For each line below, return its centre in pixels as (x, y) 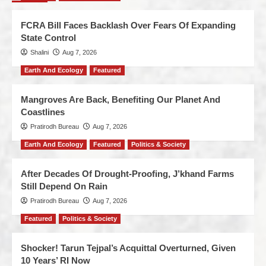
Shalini (39, 52)
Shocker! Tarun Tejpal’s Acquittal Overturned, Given (128, 248)
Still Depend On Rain (64, 186)
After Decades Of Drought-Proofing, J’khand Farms (127, 173)
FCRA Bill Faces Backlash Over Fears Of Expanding (128, 25)
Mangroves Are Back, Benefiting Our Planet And (121, 99)
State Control (48, 37)
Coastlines (43, 112)
